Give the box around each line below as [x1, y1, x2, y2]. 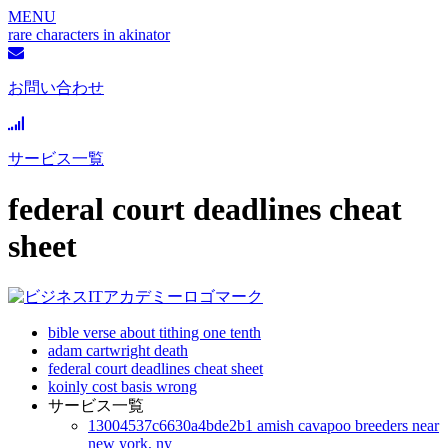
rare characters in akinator [8, 26, 170, 43]
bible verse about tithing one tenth [48, 323, 261, 341]
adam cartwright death [48, 341, 188, 359]
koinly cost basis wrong [48, 377, 197, 395]
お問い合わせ [8, 79, 104, 96]
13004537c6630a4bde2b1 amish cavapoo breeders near [88, 416, 439, 434]
